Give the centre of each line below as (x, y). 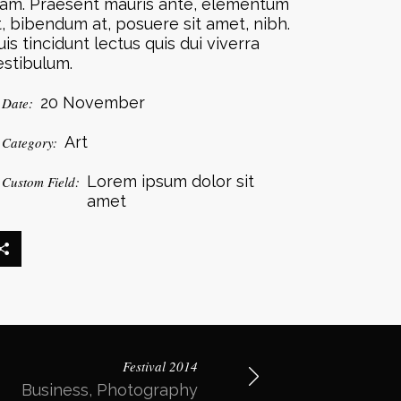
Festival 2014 (160, 366)
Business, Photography (110, 390)
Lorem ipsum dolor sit (171, 181)
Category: (30, 142)
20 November (93, 102)
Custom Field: (41, 182)
